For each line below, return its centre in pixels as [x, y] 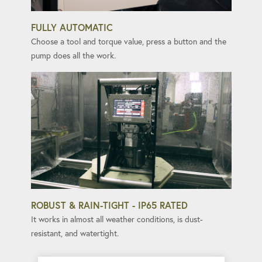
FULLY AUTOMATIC [72, 27]
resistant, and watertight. [75, 233]
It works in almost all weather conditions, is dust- [117, 219]
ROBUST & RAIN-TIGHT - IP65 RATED [109, 205]
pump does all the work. [73, 56]
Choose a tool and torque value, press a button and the [128, 42]
